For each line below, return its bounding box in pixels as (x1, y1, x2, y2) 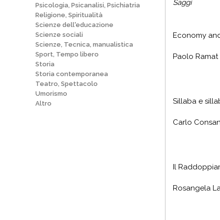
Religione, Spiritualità (35, 11, 103, 19)
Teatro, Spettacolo (35, 80, 98, 87)
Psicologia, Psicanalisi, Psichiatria (35, 1, 140, 9)
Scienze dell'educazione (35, 21, 113, 28)
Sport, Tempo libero (35, 51, 99, 58)
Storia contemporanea (35, 70, 108, 78)
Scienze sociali (35, 31, 83, 38)
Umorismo (35, 90, 67, 97)
